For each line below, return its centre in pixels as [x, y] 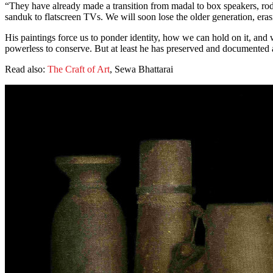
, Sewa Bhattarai [141, 69]
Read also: [26, 69]
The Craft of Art [79, 69]
